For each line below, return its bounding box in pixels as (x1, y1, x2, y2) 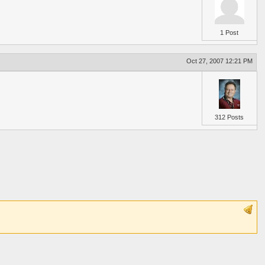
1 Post (220, 28, 239, 36)
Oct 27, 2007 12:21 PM (186, 57, 253, 64)
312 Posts (215, 114, 244, 121)
